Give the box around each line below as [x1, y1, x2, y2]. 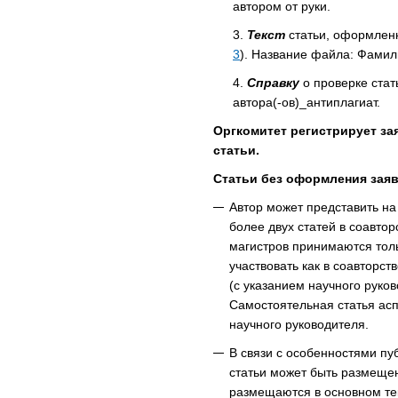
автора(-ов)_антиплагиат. [233, 95, 380, 110]
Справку [247, 76, 299, 91]
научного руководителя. [229, 317, 369, 332]
